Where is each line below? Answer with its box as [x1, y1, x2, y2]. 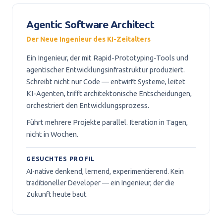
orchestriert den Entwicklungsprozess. [26, 101, 149, 110]
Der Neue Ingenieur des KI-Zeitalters [26, 35, 151, 43]
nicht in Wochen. [26, 130, 78, 138]
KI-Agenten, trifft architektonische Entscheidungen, [26, 89, 192, 98]
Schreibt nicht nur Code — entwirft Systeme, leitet [26, 77, 185, 86]
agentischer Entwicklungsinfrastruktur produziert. [26, 65, 185, 74]
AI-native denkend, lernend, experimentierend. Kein [26, 167, 184, 175]
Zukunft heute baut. [26, 190, 88, 198]
